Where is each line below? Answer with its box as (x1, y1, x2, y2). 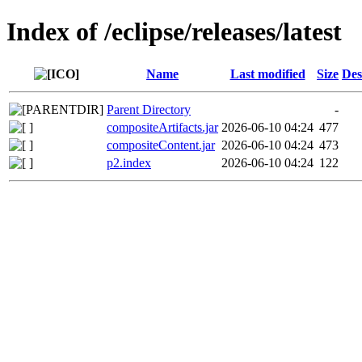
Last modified (229, 66, 305, 81)
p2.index (107, 155, 151, 170)
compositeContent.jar (107, 137, 215, 152)
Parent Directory (107, 102, 191, 116)
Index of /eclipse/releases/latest (6, 17, 342, 47)
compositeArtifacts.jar (107, 120, 218, 134)
